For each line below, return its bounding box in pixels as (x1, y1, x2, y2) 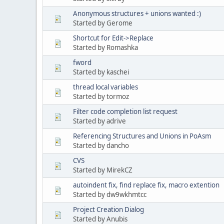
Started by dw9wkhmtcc (73, 189, 146, 199)
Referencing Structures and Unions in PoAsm (73, 131, 211, 140)
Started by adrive (73, 116, 126, 125)
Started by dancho (73, 140, 129, 150)
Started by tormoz (73, 91, 129, 101)
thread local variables (73, 82, 138, 91)
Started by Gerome (73, 18, 132, 27)
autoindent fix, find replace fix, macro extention (73, 180, 219, 189)
